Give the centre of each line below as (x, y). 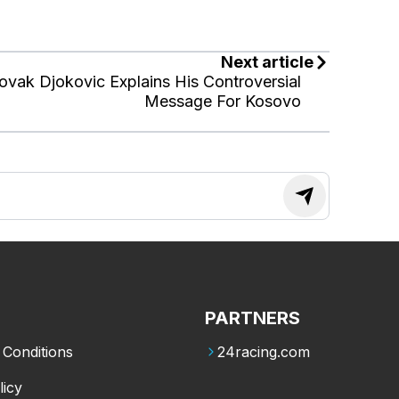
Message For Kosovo (223, 101)
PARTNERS (252, 318)
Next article (268, 61)
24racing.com (264, 351)
